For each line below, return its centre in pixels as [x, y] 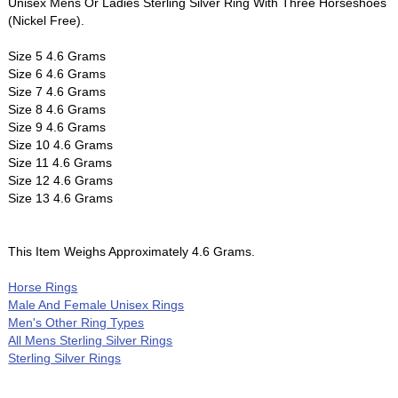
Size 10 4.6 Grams [61, 144]
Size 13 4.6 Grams [61, 198]
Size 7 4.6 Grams [57, 91]
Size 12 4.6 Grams [61, 180]
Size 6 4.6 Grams [57, 73]
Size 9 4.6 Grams [57, 127]
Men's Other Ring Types [76, 322]
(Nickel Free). [47, 20]
